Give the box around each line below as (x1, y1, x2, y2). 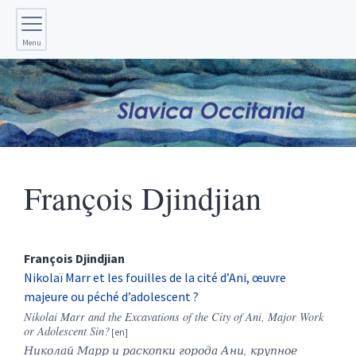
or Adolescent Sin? (24, 323, 110, 339)
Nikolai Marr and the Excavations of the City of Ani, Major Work (24, 309, 323, 325)
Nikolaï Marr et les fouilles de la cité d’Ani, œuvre (24, 269, 286, 286)
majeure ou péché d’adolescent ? (24, 288, 199, 305)
